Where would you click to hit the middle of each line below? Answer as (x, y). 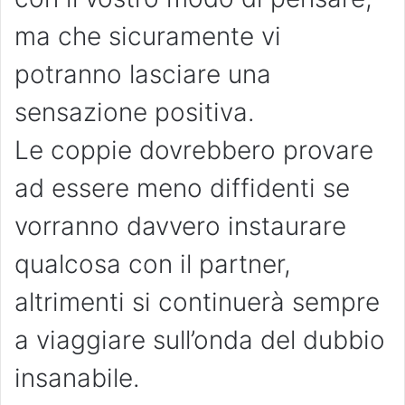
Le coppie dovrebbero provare (194, 151)
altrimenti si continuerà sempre (197, 302)
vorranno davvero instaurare (180, 226)
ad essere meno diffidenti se (182, 188)
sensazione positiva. (135, 113)
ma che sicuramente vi (148, 37)
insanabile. (77, 378)
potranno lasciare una (143, 75)
